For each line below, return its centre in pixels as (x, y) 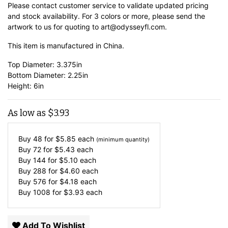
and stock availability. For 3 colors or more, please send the (106, 16)
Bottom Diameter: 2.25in (48, 75)
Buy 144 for (39, 160)
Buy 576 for (39, 182)
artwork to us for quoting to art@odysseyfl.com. (87, 27)
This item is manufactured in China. (66, 46)
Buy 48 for (37, 139)
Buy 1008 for (41, 192)
